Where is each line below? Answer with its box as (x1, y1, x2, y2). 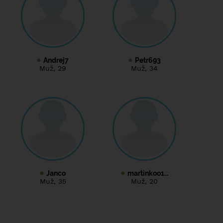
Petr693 (134, 56, 161, 64)
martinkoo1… (127, 169, 168, 177)
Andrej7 (43, 56, 69, 64)
